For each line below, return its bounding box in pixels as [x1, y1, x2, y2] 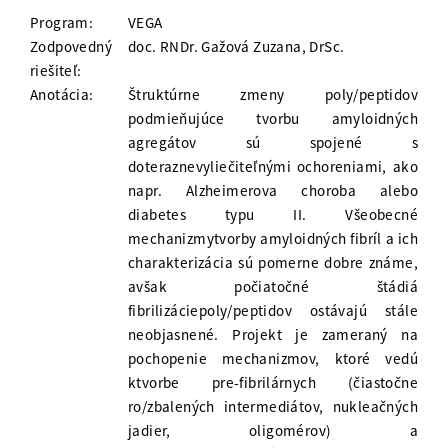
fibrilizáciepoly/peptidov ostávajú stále [128, 301, 418, 321]
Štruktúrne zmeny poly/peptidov [128, 85, 418, 105]
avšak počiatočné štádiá [128, 277, 418, 297]
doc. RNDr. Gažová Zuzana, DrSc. [128, 37, 345, 57]
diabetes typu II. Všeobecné [128, 205, 418, 225]
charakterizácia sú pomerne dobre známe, [128, 253, 418, 273]
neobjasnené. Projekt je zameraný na [128, 325, 418, 345]
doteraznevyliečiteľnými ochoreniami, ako [128, 157, 418, 177]
